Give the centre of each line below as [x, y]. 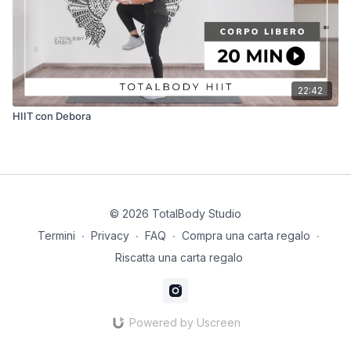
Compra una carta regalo [246, 235]
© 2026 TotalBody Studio [175, 213]
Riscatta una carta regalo [179, 257]
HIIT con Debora [52, 116]
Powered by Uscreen [185, 322]
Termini [56, 235]
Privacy [110, 235]
